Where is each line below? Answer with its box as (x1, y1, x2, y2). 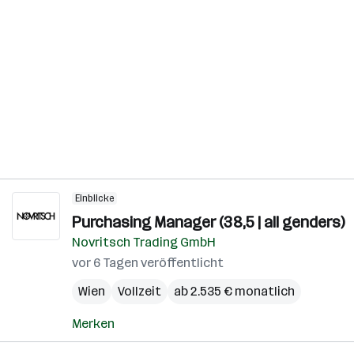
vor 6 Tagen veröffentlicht (72, 255, 224, 270)
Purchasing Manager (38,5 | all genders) (72, 213, 345, 232)
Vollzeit (118, 284, 161, 299)
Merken (72, 316, 115, 331)
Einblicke (75, 193, 114, 204)
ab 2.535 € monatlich (174, 284, 295, 299)
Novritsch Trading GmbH (72, 235, 216, 250)
